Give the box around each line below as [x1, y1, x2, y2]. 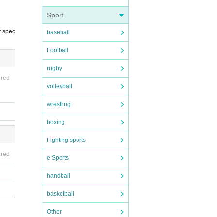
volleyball [47, 83, 72, 90]
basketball [47, 190, 74, 197]
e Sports [47, 155, 69, 161]
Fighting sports [47, 137, 86, 143]
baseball [47, 29, 70, 36]
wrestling [47, 101, 71, 108]
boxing [47, 119, 65, 125]
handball [47, 172, 70, 179]
